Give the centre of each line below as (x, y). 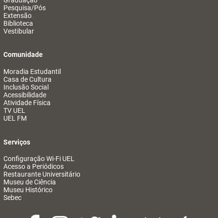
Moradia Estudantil (32, 71)
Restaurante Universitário (42, 174)
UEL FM (15, 118)
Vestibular (19, 31)
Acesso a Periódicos (34, 167)
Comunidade (23, 55)
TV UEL (14, 110)
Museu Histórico (28, 190)
